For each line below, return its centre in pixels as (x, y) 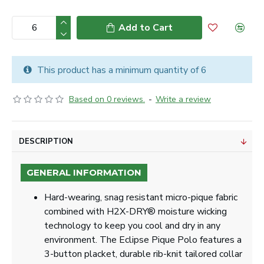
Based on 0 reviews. (107, 99)
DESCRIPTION (46, 141)
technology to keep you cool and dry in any (132, 226)
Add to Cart (146, 28)
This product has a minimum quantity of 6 (121, 70)
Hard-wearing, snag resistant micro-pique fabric (141, 197)
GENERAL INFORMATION (84, 172)
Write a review (183, 99)
